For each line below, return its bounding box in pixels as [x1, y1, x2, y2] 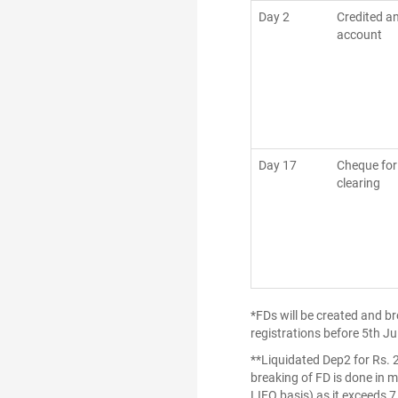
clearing [337, 176, 380, 190]
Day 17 [259, 158, 297, 172]
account [337, 28, 382, 42]
